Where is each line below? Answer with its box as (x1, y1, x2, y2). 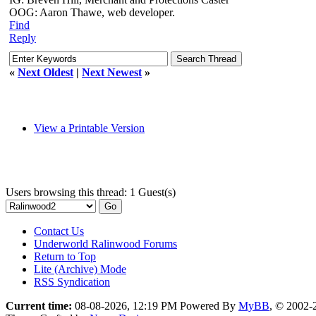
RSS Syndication (34, 276, 110, 288)
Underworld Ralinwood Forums (34, 238, 177, 250)
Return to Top (34, 250, 96, 262)
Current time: (6, 300, 72, 312)
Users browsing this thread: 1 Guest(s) (6, 186, 176, 198)
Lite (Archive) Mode (34, 263, 126, 275)
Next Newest (82, 66, 142, 78)
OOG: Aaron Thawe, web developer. (9, 6, 175, 18)
